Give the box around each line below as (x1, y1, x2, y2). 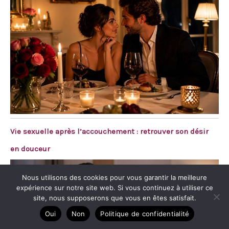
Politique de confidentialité (100, 209, 190, 218)
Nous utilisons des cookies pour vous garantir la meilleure (22, 173, 207, 181)
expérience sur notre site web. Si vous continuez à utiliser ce (16, 184, 213, 192)
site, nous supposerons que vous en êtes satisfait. (33, 194, 196, 202)
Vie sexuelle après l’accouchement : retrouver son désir (10, 127, 209, 136)
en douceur (10, 144, 50, 154)
